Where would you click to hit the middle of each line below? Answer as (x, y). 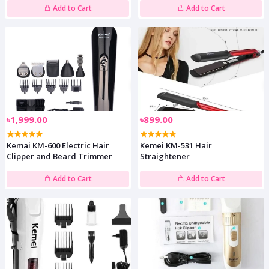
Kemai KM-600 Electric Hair (58, 146)
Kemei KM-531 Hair (176, 146)
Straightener (165, 156)
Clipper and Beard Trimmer (60, 156)
